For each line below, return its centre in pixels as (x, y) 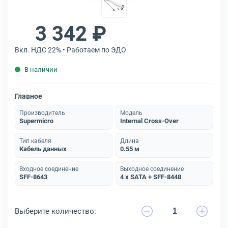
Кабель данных (43, 149)
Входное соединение (49, 169)
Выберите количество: (55, 211)
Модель (131, 113)
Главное (28, 96)
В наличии (41, 69)
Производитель (42, 113)
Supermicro (36, 121)
